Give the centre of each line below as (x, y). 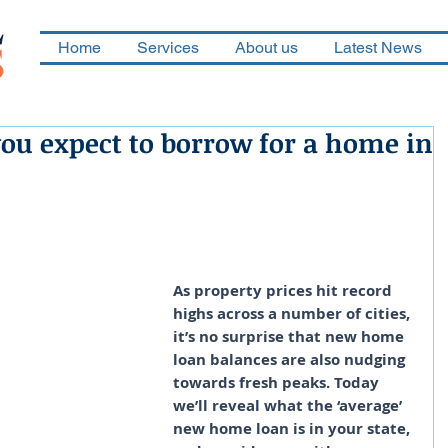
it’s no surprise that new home (290, 336)
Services (168, 47)
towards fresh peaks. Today (278, 382)
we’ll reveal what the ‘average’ (289, 405)
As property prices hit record (284, 290)
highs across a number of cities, (293, 313)
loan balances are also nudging (291, 359)
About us (266, 47)
